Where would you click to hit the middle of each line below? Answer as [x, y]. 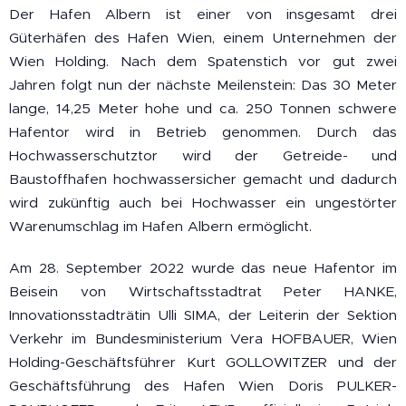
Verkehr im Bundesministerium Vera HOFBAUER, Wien [203, 339]
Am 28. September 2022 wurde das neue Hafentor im [203, 268]
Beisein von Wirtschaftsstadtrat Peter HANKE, [203, 292]
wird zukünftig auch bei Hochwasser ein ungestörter [203, 203]
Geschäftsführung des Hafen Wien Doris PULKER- [203, 386]
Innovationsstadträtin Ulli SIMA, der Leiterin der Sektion [203, 315]
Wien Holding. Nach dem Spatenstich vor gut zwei [203, 62]
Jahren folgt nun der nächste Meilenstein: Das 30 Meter [203, 85]
